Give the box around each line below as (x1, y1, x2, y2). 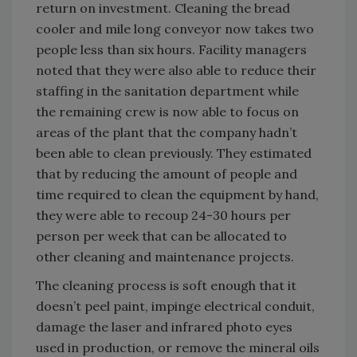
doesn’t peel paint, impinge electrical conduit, (36, 297, 315, 314)
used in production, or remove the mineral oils (36, 339, 320, 355)
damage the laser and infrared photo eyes (36, 318, 292, 335)
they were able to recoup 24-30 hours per (36, 206, 291, 223)
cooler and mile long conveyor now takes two (36, 20, 314, 37)
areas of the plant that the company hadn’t (36, 124, 297, 140)
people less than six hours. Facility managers (36, 41, 307, 57)
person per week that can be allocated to (36, 227, 287, 244)
